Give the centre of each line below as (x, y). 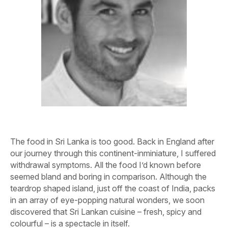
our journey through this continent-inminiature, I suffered (113, 153)
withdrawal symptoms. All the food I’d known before (106, 165)
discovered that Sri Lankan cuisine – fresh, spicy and (106, 212)
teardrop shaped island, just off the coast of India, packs (113, 189)
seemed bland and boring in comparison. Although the (108, 177)
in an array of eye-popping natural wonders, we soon (107, 200)
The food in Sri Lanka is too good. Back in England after (112, 142)
